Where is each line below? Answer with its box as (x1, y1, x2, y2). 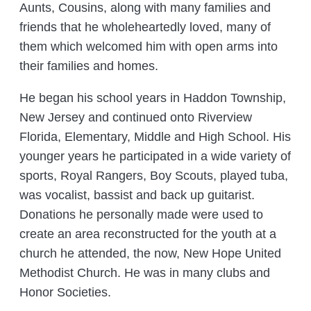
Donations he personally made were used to (19, 208, 264, 222)
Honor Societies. (19, 285, 112, 300)
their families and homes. (19, 59, 159, 74)
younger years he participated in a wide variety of (19, 149, 292, 164)
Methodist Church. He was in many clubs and (19, 266, 271, 280)
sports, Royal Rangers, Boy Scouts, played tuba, (19, 169, 289, 183)
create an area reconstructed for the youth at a (19, 227, 277, 242)
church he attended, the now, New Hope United (19, 246, 282, 261)
